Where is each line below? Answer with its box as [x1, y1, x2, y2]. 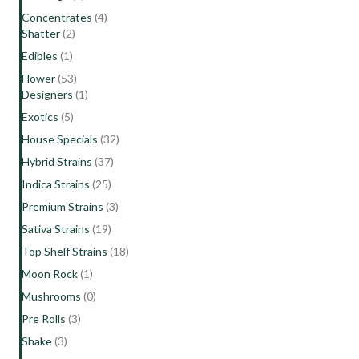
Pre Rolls [22, 311, 66, 325]
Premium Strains [22, 199, 103, 213]
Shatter [22, 26, 60, 40]
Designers [22, 87, 73, 101]
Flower [22, 71, 55, 85]
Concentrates [22, 10, 92, 24]
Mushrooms [22, 288, 81, 303]
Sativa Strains [22, 221, 90, 236]
